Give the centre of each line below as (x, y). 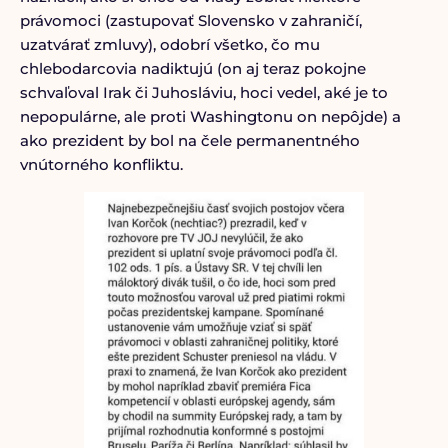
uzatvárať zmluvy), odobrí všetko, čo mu (169, 44)
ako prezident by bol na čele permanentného (189, 140)
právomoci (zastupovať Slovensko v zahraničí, (190, 20)
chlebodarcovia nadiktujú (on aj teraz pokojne (192, 68)
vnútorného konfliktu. (101, 164)
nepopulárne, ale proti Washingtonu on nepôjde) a (210, 116)
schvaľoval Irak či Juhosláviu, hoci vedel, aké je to (203, 92)
